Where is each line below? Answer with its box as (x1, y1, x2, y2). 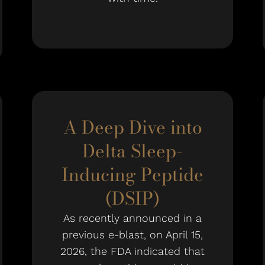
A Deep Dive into (63, 114, 202, 141)
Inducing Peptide (62, 161, 203, 188)
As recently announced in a (63, 212, 202, 224)
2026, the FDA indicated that (60, 245, 205, 257)
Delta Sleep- (82, 137, 183, 164)
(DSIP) (105, 185, 160, 212)
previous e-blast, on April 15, (62, 228, 203, 241)
